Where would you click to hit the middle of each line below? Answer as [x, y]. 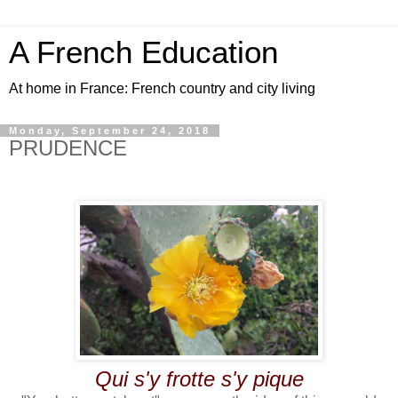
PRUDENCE [68, 148]
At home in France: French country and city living [162, 88]
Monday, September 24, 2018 [110, 131]
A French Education [143, 52]
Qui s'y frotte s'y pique [199, 378]
